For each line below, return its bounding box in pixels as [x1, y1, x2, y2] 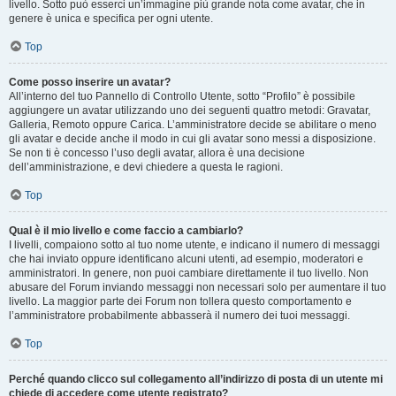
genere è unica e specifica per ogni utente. [9, 12, 213, 25]
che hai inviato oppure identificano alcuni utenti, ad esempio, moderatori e [9, 253, 363, 265]
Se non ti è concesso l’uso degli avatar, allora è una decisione [9, 147, 305, 159]
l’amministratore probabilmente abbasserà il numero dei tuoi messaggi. [9, 309, 350, 322]
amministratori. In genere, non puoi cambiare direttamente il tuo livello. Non [9, 267, 369, 279]
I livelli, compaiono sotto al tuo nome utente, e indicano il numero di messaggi [9, 239, 380, 251]
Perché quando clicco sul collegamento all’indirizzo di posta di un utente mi [9, 373, 383, 385]
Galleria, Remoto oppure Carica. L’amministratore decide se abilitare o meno [9, 118, 377, 131]
